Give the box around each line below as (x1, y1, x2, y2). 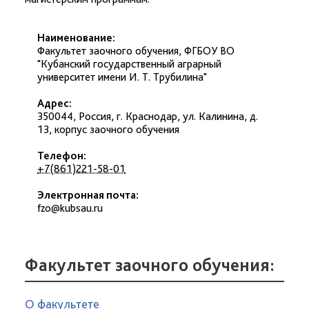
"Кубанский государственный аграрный (37, 57, 221, 70)
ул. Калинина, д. (183, 110, 258, 123)
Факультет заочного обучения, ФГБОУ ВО (37, 44, 235, 57)
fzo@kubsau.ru (37, 201, 103, 215)
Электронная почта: (37, 188, 139, 201)
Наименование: (37, 31, 115, 44)
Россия (79, 110, 111, 123)
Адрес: (37, 97, 72, 110)
